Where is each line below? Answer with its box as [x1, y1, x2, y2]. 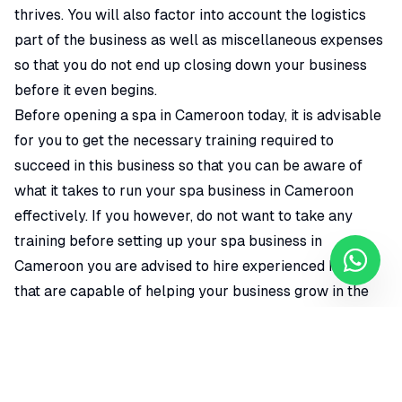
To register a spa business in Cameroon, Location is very [14, 358, 388, 376]
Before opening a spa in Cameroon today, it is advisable [14, 107, 381, 125]
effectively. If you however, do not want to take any [14, 207, 353, 225]
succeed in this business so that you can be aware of [14, 157, 363, 175]
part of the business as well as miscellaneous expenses [14, 31, 383, 49]
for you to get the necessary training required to [14, 132, 334, 150]
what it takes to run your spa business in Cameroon [14, 182, 354, 200]
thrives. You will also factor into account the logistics [14, 6, 366, 24]
